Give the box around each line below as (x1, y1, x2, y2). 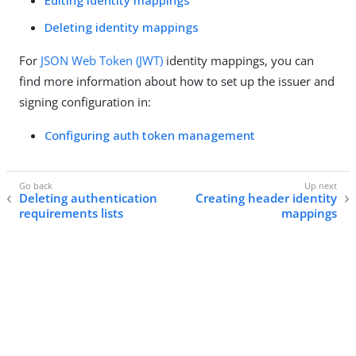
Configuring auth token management (44, 127, 255, 143)
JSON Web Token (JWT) (41, 52, 163, 68)
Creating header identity (195, 190, 337, 207)
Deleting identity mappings (44, 19, 199, 35)
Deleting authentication (19, 190, 157, 207)
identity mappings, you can (163, 52, 314, 68)
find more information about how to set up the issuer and (19, 73, 335, 89)
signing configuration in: (19, 94, 151, 110)
